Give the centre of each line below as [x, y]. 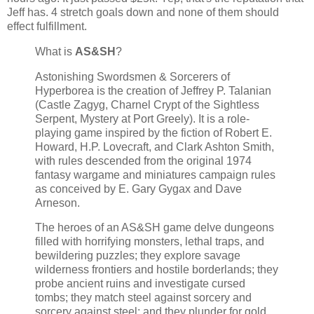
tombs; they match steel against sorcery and [143, 298]
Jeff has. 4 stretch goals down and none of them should [143, 12]
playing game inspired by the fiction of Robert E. [153, 132]
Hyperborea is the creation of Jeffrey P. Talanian [153, 90]
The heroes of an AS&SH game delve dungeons [155, 228]
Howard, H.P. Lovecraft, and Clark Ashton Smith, [155, 146]
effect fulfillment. [47, 26]
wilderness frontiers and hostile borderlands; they [157, 270]
